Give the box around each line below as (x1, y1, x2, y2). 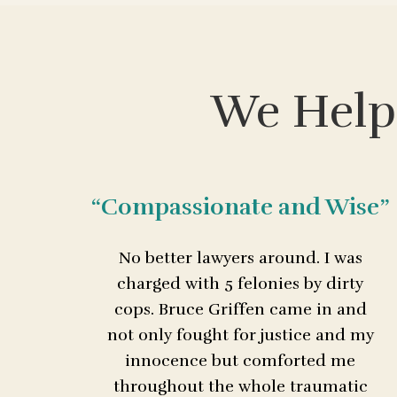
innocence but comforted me (125, 351, 356, 371)
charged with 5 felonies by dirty (117, 274, 364, 294)
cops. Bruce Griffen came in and (113, 300, 367, 320)
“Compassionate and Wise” (90, 192, 390, 222)
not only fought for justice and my (106, 325, 374, 346)
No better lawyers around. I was (118, 248, 362, 269)
